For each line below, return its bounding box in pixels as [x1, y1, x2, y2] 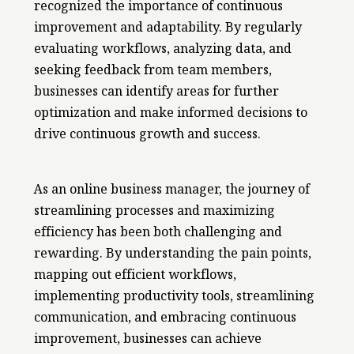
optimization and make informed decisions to [33, 104, 307, 126]
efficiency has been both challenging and [33, 223, 282, 245]
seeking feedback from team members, [33, 62, 272, 84]
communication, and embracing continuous [33, 308, 296, 330]
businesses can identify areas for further [33, 83, 279, 105]
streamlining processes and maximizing [33, 201, 275, 224]
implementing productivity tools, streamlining [33, 287, 314, 309]
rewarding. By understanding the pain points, [33, 244, 311, 266]
